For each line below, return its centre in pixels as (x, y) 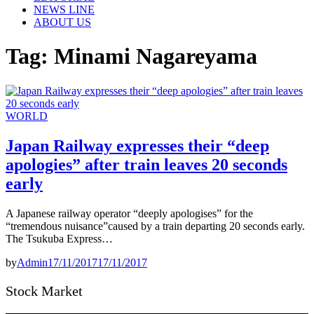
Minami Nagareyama (156, 56)
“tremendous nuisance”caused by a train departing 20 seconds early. (155, 226)
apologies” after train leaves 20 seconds (146, 164)
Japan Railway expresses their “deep (137, 145)
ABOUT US (62, 22)
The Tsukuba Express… (59, 238)
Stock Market (44, 291)
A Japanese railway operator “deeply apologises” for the (129, 213)
